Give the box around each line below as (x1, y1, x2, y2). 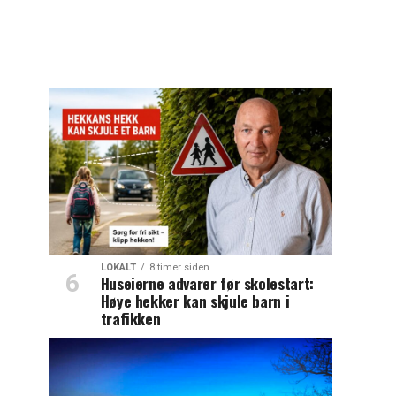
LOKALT (100, 262, 136, 274)
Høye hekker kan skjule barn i (100, 289, 290, 313)
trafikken (100, 307, 161, 331)
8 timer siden (148, 262, 209, 274)
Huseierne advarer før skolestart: (100, 271, 314, 295)
